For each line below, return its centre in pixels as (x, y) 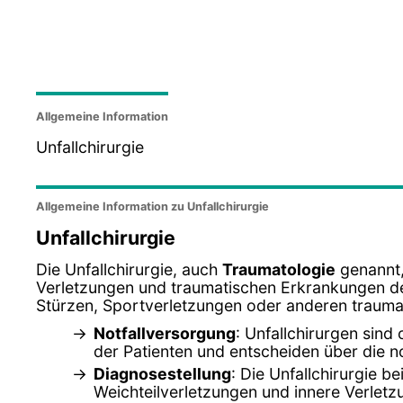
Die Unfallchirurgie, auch (129, 269)
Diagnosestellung (162, 373)
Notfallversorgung (165, 333)
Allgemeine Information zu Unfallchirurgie (152, 207)
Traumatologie (279, 269)
